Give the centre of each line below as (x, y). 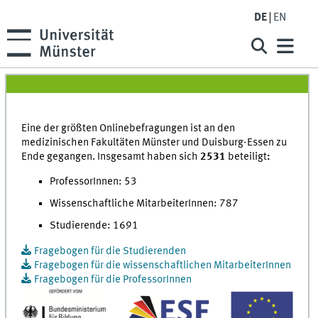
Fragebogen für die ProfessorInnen (113, 279)
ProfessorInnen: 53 (94, 182)
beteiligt (248, 157)
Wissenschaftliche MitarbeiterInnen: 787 (144, 204)
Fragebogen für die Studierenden (110, 251)
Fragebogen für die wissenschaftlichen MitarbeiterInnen (163, 265)
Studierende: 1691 (94, 226)
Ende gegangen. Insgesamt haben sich (111, 157)
